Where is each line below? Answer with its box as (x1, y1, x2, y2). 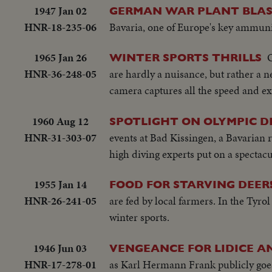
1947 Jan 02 (33, 3, 87, 19)
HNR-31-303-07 (24, 129, 97, 145)
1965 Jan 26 (33, 50, 87, 66)
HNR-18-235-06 (24, 19, 97, 35)
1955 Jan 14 (33, 177, 87, 192)
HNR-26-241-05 (24, 193, 97, 209)
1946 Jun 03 (33, 240, 87, 256)
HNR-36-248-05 (24, 66, 97, 82)
